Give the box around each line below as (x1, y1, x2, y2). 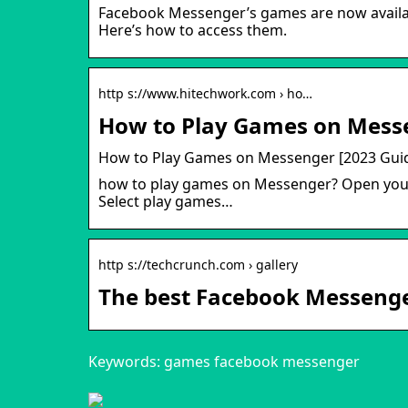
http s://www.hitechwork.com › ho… (98, 84, 312, 102)
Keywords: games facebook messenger (88, 351, 360, 372)
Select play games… (98, 190, 233, 211)
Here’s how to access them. (98, 19, 287, 40)
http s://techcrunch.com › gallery (98, 255, 298, 273)
